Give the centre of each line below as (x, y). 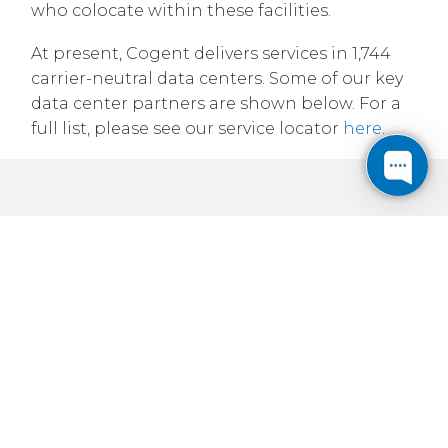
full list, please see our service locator (186, 128)
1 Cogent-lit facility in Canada (224, 350)
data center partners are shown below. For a (215, 103)
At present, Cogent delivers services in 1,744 (210, 53)
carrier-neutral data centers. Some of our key (216, 78)
